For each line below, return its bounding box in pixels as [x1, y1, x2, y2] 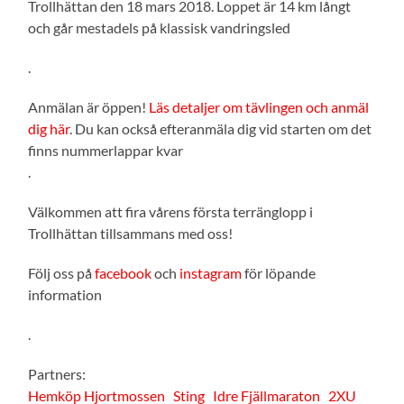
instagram [179, 263, 243, 281]
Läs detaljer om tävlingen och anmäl [149, 97, 370, 115]
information [28, 285, 103, 303]
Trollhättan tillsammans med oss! [28, 224, 234, 242]
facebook [95, 263, 152, 281]
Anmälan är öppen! [28, 97, 150, 115]
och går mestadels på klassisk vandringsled [28, 18, 291, 36]
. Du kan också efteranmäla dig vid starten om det [69, 119, 372, 137]
